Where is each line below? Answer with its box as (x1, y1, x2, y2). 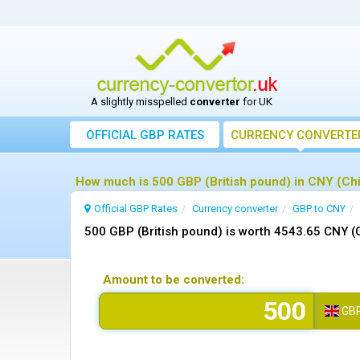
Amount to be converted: (103, 272, 244, 287)
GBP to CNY (292, 202, 346, 215)
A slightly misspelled (90, 96, 190, 108)
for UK (239, 96, 272, 108)
